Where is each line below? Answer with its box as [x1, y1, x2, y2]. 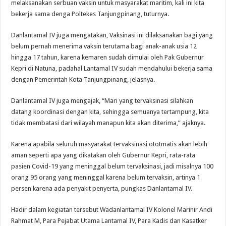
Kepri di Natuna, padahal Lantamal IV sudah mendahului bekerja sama [11, 64, 213, 72]
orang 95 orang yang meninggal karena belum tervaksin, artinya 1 [11, 173, 201, 181]
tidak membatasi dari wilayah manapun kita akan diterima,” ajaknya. [11, 119, 206, 127]
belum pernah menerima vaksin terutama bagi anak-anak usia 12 [11, 42, 197, 50]
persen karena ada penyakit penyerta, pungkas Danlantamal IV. [11, 184, 193, 192]
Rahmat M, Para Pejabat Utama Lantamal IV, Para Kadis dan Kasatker [11, 216, 207, 224]
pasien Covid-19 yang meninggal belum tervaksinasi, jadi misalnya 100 [11, 162, 214, 170]
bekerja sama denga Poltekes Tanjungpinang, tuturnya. [11, 10, 169, 18]
